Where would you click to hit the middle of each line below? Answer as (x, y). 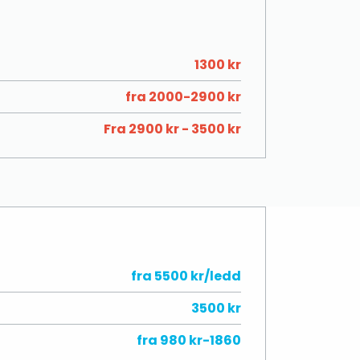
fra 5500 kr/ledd (186, 276)
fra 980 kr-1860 (189, 340)
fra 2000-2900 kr (183, 97)
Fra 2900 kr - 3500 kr (172, 129)
